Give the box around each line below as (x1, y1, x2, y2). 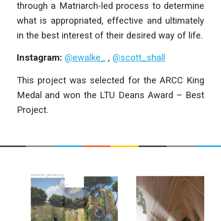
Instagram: (16, 52, 65, 63)
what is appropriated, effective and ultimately (16, 15, 205, 26)
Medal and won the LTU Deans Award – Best (16, 89, 205, 100)
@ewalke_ (64, 52, 106, 63)
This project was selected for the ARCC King (16, 74, 205, 85)
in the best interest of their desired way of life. (16, 30, 203, 40)
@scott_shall (112, 52, 165, 63)
